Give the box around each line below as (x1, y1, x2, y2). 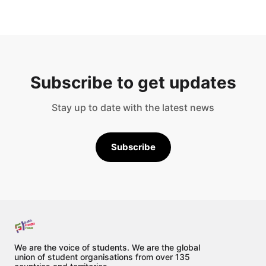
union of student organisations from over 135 (14, 252, 190, 262)
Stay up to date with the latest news (52, 102, 214, 114)
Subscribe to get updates (30, 72, 236, 93)
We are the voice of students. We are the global (14, 242, 200, 253)
